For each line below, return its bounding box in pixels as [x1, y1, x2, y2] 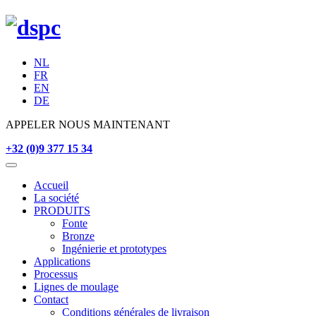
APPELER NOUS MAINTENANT [6, 118, 170, 130]
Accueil [34, 178, 68, 191]
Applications [34, 255, 90, 267]
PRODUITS [34, 204, 90, 217]
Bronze [62, 229, 95, 242]
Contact [34, 293, 68, 305]
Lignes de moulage [34, 280, 119, 293]
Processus [34, 267, 78, 280]
